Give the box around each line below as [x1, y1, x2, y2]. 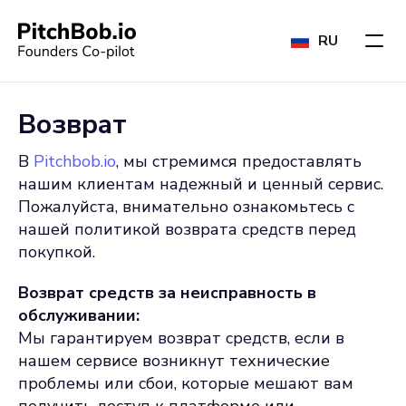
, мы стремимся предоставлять [116, 150, 362, 172]
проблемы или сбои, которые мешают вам [18, 372, 353, 394]
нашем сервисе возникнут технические [18, 350, 330, 372]
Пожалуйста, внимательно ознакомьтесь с [18, 196, 354, 217]
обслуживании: [18, 304, 140, 326]
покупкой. [18, 241, 95, 263]
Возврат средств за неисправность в [18, 282, 316, 304]
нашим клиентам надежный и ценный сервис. [18, 173, 383, 195]
